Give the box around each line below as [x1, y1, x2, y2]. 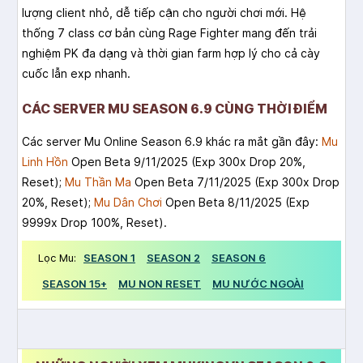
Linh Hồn [22, 155, 68, 169]
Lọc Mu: [38, 251, 79, 265]
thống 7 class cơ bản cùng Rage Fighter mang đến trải [22, 26, 317, 41]
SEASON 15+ [42, 277, 107, 291]
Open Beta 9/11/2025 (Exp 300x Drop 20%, [68, 155, 305, 169]
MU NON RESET [118, 277, 201, 291]
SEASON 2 [147, 251, 200, 265]
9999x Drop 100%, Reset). [22, 216, 167, 230]
